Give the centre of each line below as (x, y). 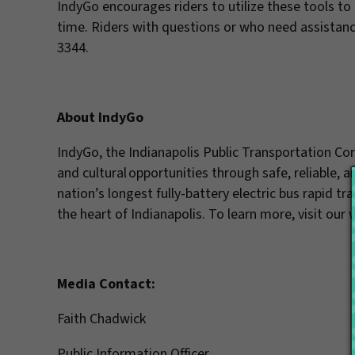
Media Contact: (106, 284)
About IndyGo (100, 118)
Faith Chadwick (101, 319)
